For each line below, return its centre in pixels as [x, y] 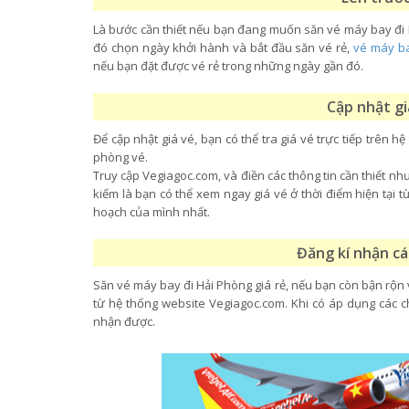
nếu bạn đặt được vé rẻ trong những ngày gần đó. [230, 66]
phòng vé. [122, 157]
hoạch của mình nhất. [153, 212]
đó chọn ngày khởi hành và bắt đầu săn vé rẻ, [223, 47]
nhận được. [124, 321]
